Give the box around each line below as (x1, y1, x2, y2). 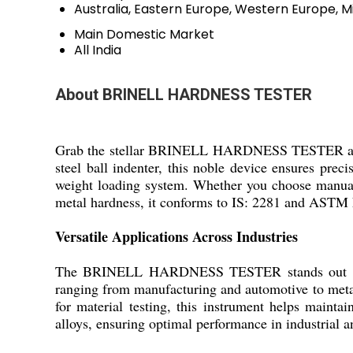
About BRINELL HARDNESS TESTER (55, 85, 312, 104)
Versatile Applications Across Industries (55, 226, 298, 247)
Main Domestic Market (74, 25, 214, 43)
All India (74, 41, 121, 59)
